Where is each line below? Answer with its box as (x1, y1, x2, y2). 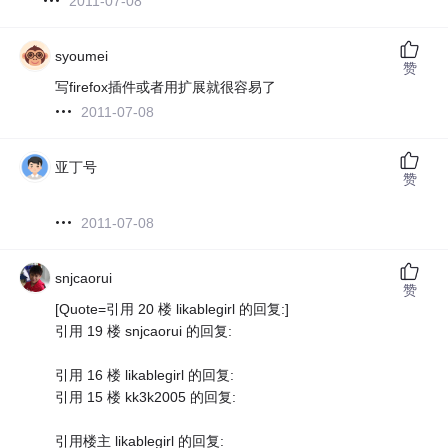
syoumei (55, 47, 109, 64)
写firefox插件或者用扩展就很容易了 (55, 78, 277, 95)
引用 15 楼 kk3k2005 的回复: (55, 388, 237, 405)
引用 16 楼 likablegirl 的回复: (55, 366, 235, 383)
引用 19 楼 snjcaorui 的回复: (55, 322, 233, 339)
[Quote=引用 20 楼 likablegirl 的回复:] (55, 300, 290, 317)
